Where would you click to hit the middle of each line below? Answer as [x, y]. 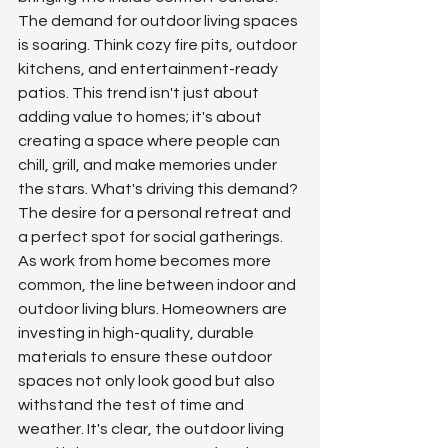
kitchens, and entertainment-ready [149, 69]
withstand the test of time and [132, 405]
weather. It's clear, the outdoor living [152, 429]
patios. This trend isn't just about [140, 93]
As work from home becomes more [146, 261]
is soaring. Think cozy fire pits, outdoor [159, 45]
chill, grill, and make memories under [149, 165]
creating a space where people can [150, 141]
